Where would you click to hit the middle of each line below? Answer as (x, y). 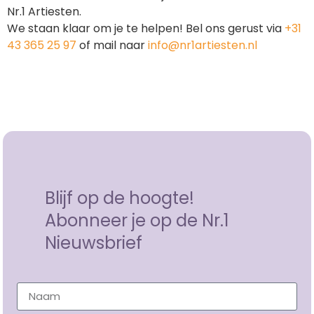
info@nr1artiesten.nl (203, 45)
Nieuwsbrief (94, 243)
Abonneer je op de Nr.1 (137, 220)
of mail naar (112, 45)
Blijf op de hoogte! (120, 198)
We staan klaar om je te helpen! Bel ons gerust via (146, 28)
